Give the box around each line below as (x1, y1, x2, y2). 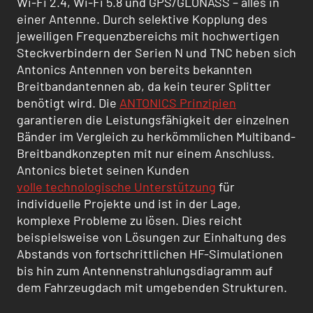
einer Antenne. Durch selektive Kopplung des (17, 10, 268, 27)
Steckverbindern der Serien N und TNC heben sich (17, 44, 296, 60)
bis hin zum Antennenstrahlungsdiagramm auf (17, 262, 272, 278)
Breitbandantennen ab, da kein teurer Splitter (17, 78, 271, 94)
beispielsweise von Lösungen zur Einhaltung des (17, 228, 286, 245)
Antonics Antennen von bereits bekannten (17, 61, 252, 77)
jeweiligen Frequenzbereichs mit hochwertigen (17, 27, 279, 43)
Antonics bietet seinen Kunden (17, 161, 189, 177)
